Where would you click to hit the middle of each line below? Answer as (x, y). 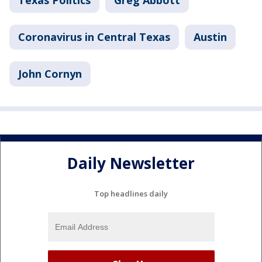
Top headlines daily (131, 193)
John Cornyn (50, 74)
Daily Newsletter (131, 163)
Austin (210, 37)
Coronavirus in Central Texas (94, 37)
